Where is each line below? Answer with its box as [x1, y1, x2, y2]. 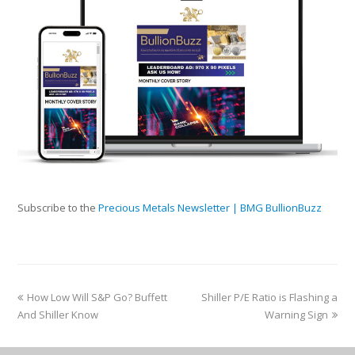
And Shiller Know [17, 307, 99, 323]
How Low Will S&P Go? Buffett [27, 290, 168, 305]
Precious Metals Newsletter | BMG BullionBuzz [98, 200, 323, 216]
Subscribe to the [17, 200, 99, 216]
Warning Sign [264, 307, 328, 323]
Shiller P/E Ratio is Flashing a [200, 290, 338, 305]
